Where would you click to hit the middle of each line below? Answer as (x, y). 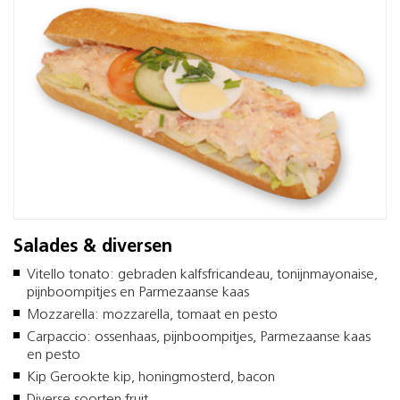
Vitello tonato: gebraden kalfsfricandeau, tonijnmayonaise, (202, 275)
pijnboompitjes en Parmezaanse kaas (140, 293)
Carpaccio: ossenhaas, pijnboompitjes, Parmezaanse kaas (199, 338)
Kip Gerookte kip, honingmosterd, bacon (151, 378)
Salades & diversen (93, 248)
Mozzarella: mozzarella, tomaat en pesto (152, 316)
